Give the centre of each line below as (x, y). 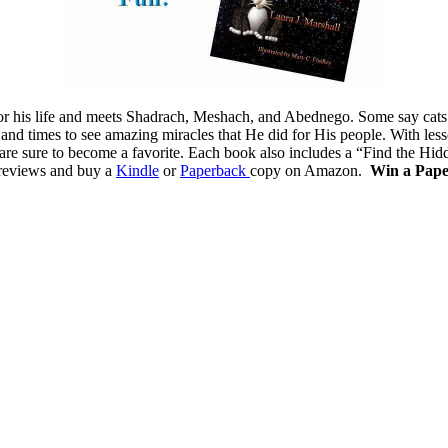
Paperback (215, 170)
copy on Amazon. (310, 170)
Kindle (137, 170)
